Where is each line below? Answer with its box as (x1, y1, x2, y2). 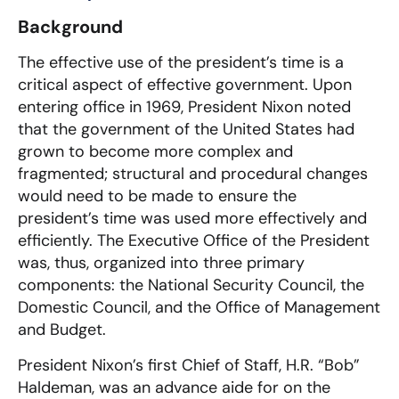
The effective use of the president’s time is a (18, 52, 344, 74)
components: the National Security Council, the (18, 274, 364, 297)
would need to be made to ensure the (18, 185, 297, 208)
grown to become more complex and (18, 141, 293, 163)
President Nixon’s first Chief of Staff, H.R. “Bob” (18, 354, 360, 376)
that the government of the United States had (18, 118, 354, 141)
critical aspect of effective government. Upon (18, 74, 352, 96)
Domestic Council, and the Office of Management (18, 297, 380, 319)
